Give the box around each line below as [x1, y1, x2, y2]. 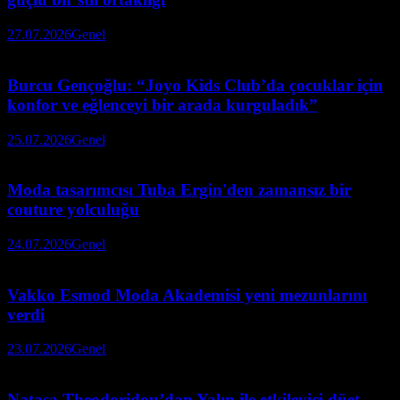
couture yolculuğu [7, 200, 139, 220]
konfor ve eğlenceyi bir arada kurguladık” [7, 95, 318, 114]
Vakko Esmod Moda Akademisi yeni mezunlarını [7, 285, 367, 304]
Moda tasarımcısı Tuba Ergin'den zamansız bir [7, 180, 351, 200]
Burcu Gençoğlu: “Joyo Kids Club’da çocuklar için [7, 75, 383, 95]
